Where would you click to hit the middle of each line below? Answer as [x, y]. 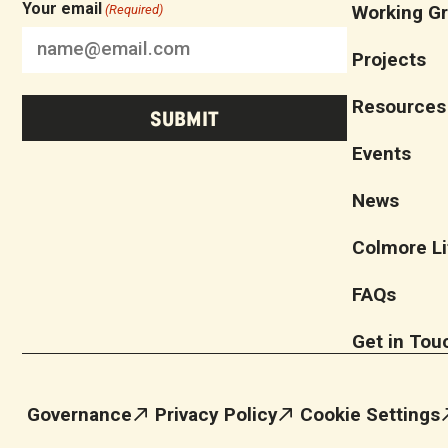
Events [381, 153]
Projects [389, 59]
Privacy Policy [216, 414]
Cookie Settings [370, 414]
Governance [79, 414]
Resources [399, 106]
